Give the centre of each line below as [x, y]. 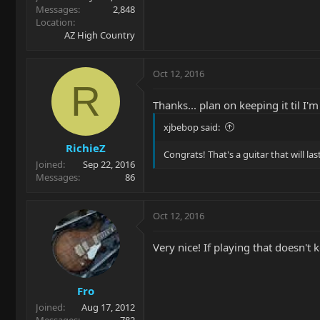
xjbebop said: [192, 127]
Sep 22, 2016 [109, 164]
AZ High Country [100, 35]
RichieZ [85, 148]
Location [54, 22]
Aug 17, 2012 [108, 307]
